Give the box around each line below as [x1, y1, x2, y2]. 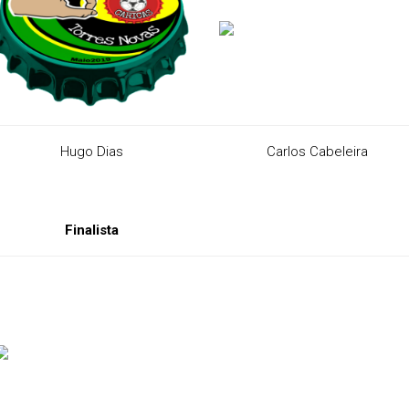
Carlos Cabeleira [266, 143, 368, 160]
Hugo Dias [59, 143, 123, 160]
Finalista [64, 222, 119, 238]
